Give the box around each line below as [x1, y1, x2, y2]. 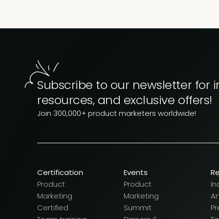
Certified [37, 202, 68, 213]
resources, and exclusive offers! [37, 92, 212, 109]
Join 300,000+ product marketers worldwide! [37, 108, 196, 119]
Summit [124, 202, 152, 213]
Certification [37, 167, 83, 178]
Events [124, 167, 148, 178]
